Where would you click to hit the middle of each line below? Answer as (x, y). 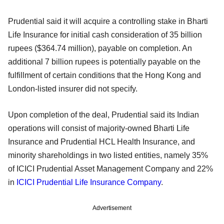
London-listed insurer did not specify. (73, 88)
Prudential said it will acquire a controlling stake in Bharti (108, 21)
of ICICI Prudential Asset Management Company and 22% (110, 168)
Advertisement (112, 208)
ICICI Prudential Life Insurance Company (89, 182)
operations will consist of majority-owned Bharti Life (99, 128)
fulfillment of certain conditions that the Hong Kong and (104, 75)
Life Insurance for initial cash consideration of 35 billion (105, 34)
